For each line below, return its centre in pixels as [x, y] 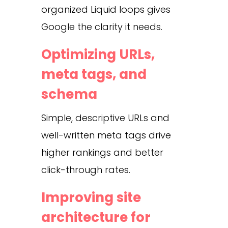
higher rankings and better [102, 152]
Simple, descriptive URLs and [105, 118]
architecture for [96, 217]
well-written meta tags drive [106, 135]
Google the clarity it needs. [102, 26]
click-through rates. [85, 169]
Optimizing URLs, [98, 54]
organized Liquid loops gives [106, 9]
